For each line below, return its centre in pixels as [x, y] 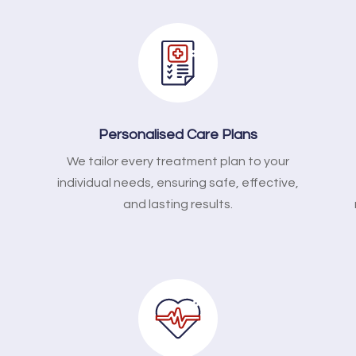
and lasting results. [178, 204]
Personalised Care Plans [178, 134]
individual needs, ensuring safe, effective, [178, 182]
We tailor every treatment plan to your [178, 161]
